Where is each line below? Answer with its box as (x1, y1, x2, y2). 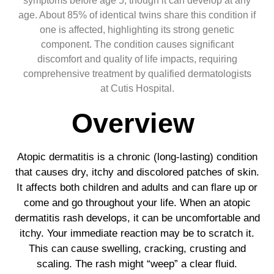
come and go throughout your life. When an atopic (23, 196, 251, 209)
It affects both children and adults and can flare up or (17, 181, 257, 193)
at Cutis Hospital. (100, 83, 174, 94)
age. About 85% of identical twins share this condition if (18, 9, 256, 20)
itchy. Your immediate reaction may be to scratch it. (20, 227, 254, 239)
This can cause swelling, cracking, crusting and (28, 242, 246, 254)
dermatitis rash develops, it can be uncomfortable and (14, 212, 260, 224)
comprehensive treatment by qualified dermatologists (23, 68, 251, 79)
